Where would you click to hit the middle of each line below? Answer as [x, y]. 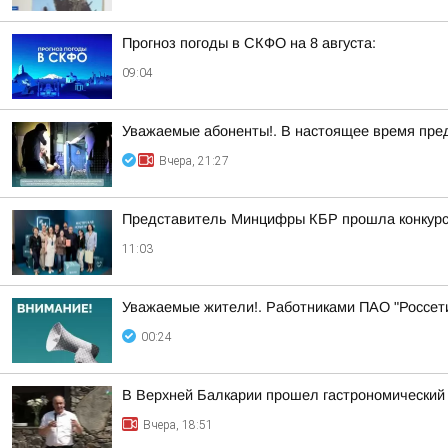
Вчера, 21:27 [194, 161]
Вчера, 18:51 [178, 425]
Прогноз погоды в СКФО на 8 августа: [249, 43]
